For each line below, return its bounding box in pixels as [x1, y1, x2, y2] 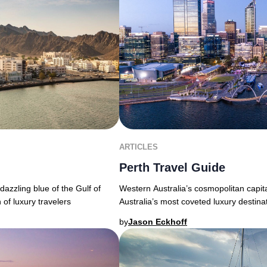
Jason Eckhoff [128, 216, 187, 226]
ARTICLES [119, 142, 158, 151]
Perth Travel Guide [119, 160, 225, 174]
